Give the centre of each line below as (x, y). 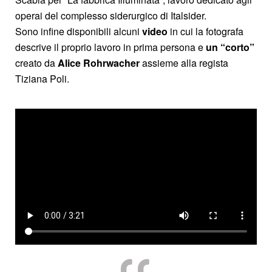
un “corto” (229, 47)
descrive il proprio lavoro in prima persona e (109, 47)
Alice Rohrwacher (99, 63)
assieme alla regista (184, 63)
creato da (36, 63)
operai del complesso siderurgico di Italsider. (111, 15)
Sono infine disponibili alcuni (79, 31)
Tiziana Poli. (42, 78)
